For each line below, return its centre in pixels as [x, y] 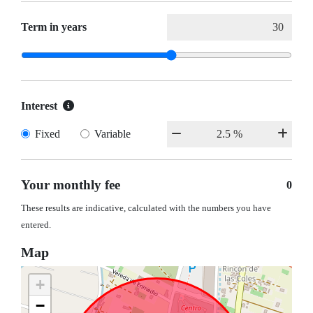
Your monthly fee [71, 185]
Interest [39, 106]
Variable [112, 134]
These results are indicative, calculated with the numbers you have [146, 209]
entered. [36, 225]
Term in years [54, 27]
